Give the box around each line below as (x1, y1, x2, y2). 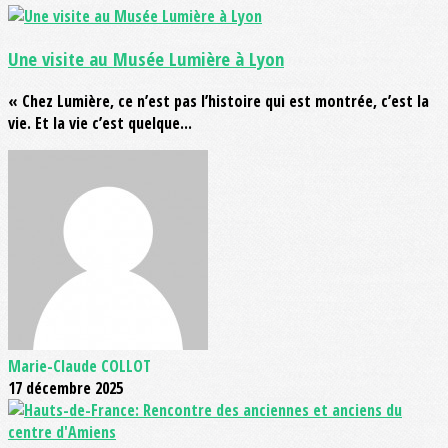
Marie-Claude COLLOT (8, 354, 151, 377)
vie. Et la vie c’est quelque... (8, 111, 192, 134)
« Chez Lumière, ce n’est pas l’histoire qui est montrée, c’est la (8, 89, 429, 112)
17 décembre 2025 (8, 376, 123, 399)
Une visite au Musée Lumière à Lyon (8, 45, 284, 71)
